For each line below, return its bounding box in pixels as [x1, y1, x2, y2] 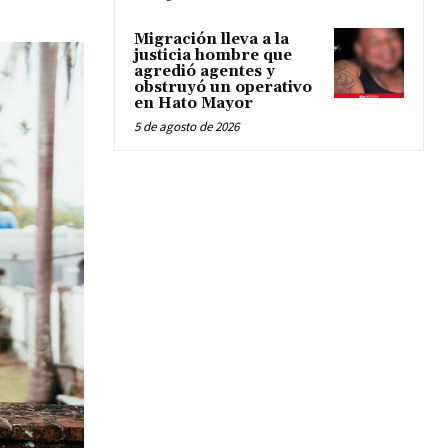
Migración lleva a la [134, 30, 289, 50]
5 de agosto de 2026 [134, 118, 239, 136]
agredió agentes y [134, 62, 275, 82]
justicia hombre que [134, 46, 292, 66]
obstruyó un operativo [134, 78, 312, 98]
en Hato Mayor [134, 94, 253, 114]
